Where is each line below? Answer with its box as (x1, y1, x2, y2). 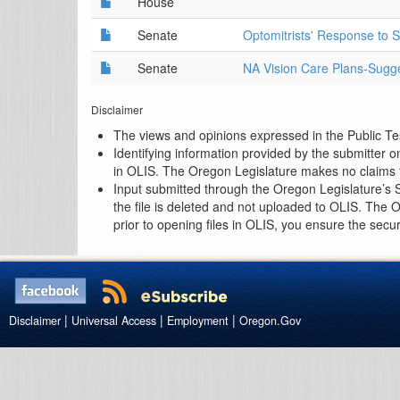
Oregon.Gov (239, 312, 301, 329)
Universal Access (71, 312, 156, 329)
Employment (167, 312, 229, 329)
